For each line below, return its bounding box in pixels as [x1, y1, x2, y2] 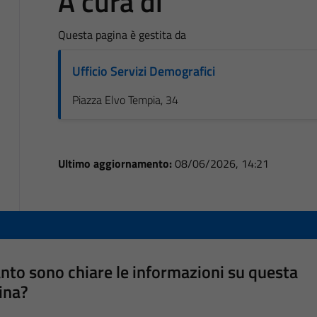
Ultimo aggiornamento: [57, 154, 175, 172]
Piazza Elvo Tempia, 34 [71, 91, 178, 108]
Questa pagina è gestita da [57, 25, 186, 43]
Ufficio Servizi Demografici [71, 61, 215, 81]
